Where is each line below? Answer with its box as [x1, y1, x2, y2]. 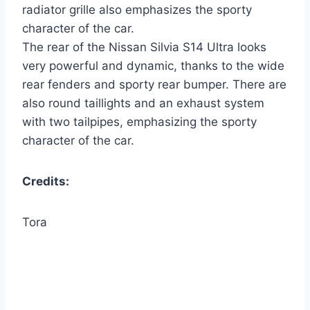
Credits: [22, 174, 69, 189]
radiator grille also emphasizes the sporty [22, 3, 252, 17]
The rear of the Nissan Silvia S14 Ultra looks [22, 40, 266, 55]
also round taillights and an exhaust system [22, 96, 264, 111]
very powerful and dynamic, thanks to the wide [22, 59, 284, 73]
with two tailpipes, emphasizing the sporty [22, 115, 257, 129]
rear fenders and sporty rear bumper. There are [22, 77, 286, 92]
